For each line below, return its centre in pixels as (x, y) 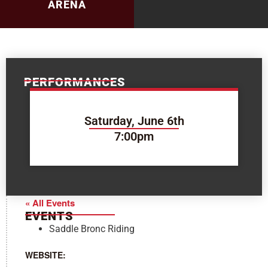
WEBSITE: (45, 255)
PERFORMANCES (75, 82)
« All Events (50, 203)
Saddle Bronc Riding (92, 229)
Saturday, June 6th (134, 121)
